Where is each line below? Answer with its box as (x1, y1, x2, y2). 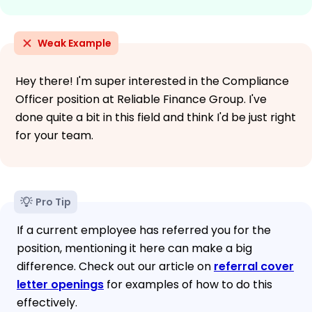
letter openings (17, 276, 104, 292)
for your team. (15, 127, 93, 143)
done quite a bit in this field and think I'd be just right (15, 109, 296, 125)
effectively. (17, 294, 77, 311)
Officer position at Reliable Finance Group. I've (15, 91, 267, 107)
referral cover (214, 258, 294, 274)
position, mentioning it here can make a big (17, 240, 252, 256)
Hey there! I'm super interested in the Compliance (15, 72, 289, 89)
